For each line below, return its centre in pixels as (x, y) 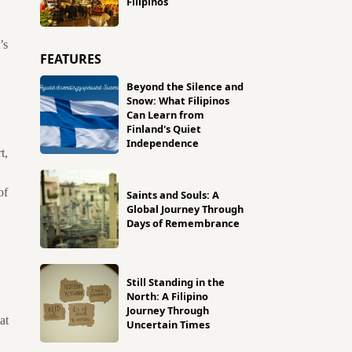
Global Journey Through (185, 209)
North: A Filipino (167, 296)
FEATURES (71, 59)
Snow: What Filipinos (178, 101)
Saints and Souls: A (173, 195)
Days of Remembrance (183, 223)
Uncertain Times (168, 324)
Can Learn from (165, 115)
